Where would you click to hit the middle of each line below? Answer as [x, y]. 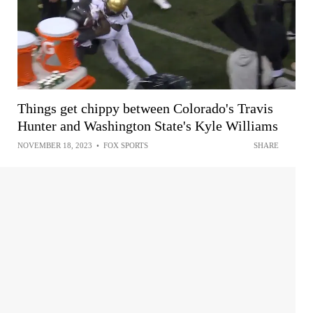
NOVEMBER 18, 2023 [55, 145]
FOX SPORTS [126, 145]
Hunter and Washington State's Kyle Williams [148, 125]
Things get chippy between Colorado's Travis [145, 108]
